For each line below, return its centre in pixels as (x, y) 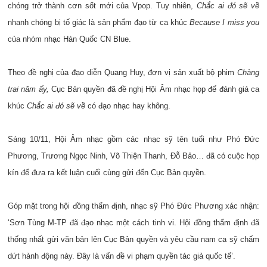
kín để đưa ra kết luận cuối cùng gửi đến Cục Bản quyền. (107, 173)
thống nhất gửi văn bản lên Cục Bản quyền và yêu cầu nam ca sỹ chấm (133, 239)
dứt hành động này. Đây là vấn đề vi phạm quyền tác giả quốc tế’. (122, 256)
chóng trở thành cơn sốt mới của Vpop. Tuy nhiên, (103, 6)
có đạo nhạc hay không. (128, 106)
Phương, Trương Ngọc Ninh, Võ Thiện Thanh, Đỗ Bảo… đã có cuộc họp (133, 156)
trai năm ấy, (30, 89)
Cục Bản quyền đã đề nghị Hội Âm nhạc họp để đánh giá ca (155, 89)
